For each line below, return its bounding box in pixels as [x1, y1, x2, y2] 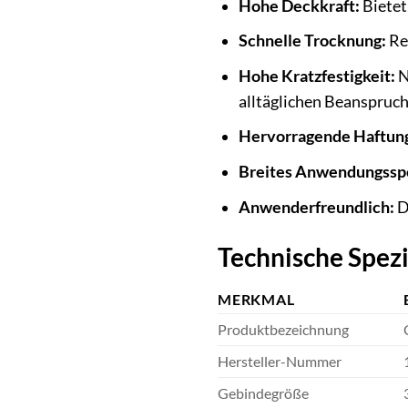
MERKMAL [218, 291, 295, 309]
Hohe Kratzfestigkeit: [238, 66, 395, 86]
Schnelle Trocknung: [238, 31, 386, 51]
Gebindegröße [218, 384, 309, 403]
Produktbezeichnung [218, 321, 349, 339]
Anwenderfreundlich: [238, 197, 394, 217]
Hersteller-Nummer [218, 352, 342, 371]
